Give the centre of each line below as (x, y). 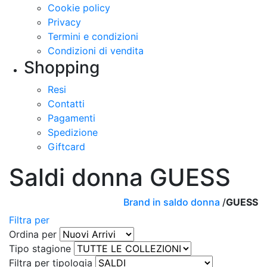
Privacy (64, 22)
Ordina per (34, 234)
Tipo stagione (41, 249)
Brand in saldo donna (172, 202)
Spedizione (73, 132)
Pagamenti (72, 118)
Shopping (62, 67)
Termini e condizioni (93, 36)
